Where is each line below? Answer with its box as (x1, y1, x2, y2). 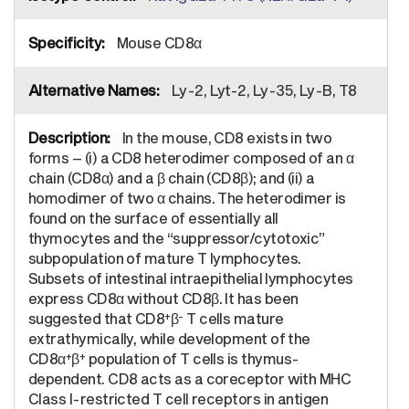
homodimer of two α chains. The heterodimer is (28, 189, 346, 207)
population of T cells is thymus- (85, 350, 299, 368)
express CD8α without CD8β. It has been (28, 289, 299, 308)
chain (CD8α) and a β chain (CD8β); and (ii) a (28, 169, 315, 187)
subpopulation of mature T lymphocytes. (28, 249, 301, 267)
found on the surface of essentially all (28, 209, 278, 227)
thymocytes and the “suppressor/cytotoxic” (28, 229, 325, 247)
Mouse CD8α (113, 34, 202, 52)
